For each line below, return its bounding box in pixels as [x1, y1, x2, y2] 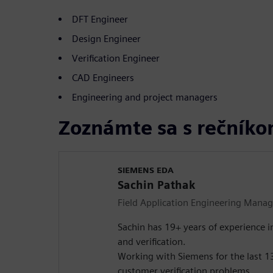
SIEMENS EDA [118, 165, 174, 175]
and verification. [118, 235, 186, 247]
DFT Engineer [72, 13, 128, 25]
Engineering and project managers [72, 91, 218, 103]
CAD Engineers [72, 71, 134, 83]
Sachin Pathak [118, 178, 195, 191]
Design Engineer [72, 32, 141, 44]
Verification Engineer [72, 52, 160, 64]
